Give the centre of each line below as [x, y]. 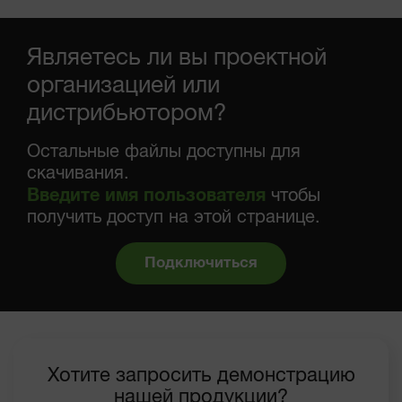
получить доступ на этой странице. [174, 218]
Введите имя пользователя [146, 196]
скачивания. [78, 174]
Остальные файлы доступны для [164, 152]
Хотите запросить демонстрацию [201, 376]
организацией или [123, 86]
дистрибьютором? [127, 114]
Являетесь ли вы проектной [177, 58]
